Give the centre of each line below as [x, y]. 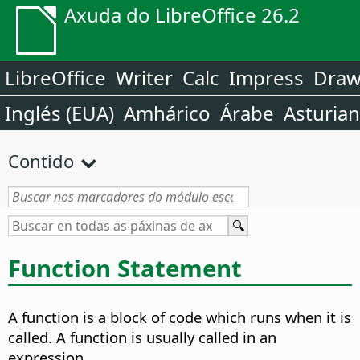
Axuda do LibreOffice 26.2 [182, 15]
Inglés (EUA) [59, 113]
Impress [266, 78]
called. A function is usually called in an [142, 337]
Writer [144, 78]
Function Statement [125, 268]
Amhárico [167, 113]
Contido [41, 161]
